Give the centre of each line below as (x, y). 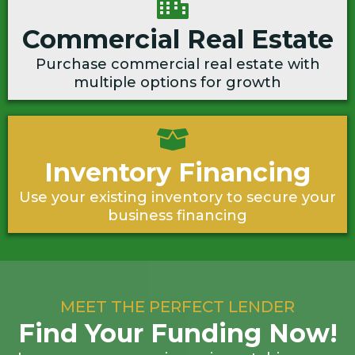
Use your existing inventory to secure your (177, 197)
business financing (177, 216)
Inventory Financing (177, 172)
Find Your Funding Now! (177, 333)
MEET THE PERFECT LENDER (177, 307)
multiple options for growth (177, 82)
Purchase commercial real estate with (177, 64)
